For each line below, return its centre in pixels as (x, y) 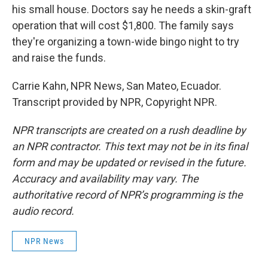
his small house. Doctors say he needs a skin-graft (132, 9)
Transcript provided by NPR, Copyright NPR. (115, 102)
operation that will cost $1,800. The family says (123, 25)
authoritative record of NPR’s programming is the (127, 195)
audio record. (43, 211)
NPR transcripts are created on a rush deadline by (129, 130)
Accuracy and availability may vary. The (105, 179)
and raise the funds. (59, 58)
